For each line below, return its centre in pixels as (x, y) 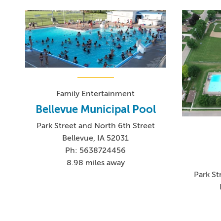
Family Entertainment (96, 93)
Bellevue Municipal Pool (95, 109)
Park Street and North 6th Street (95, 126)
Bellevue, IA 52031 (96, 138)
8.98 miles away (95, 163)
